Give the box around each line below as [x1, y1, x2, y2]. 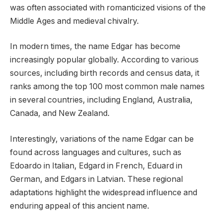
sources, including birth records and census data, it [10, 68, 199, 78]
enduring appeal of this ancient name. [10, 201, 149, 211]
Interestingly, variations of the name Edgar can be [10, 134, 194, 144]
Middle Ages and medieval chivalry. [10, 16, 139, 26]
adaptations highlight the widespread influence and [10, 187, 197, 197]
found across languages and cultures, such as [10, 147, 181, 157]
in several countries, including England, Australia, [10, 95, 193, 105]
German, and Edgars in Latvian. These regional [10, 174, 183, 184]
